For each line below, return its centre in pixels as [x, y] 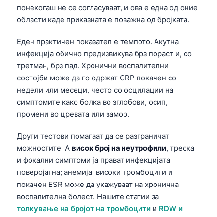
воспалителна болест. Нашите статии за [88, 197]
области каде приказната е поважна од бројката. [103, 20]
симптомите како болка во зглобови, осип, [92, 102]
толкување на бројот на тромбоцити [84, 209]
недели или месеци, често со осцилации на [95, 90]
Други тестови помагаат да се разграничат [93, 136]
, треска [180, 148]
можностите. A [44, 148]
